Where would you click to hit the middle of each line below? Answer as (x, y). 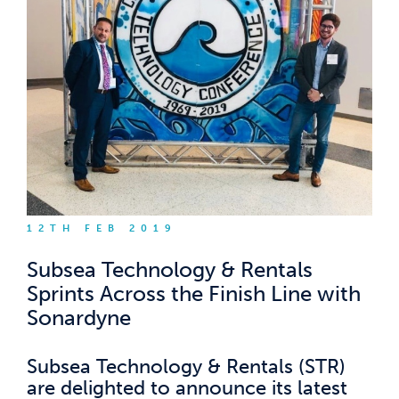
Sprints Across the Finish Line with (194, 294)
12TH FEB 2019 (102, 229)
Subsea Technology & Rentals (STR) (186, 367)
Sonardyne (79, 318)
